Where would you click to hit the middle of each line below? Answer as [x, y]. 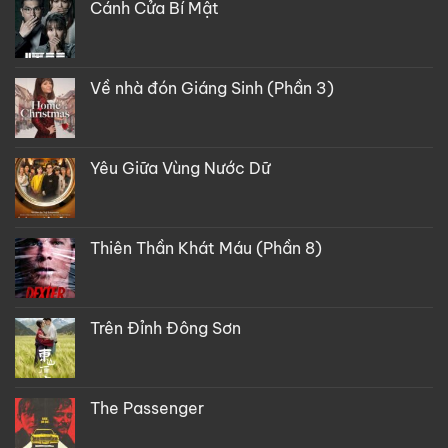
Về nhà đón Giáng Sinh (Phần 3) [212, 87]
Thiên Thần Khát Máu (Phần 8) [206, 247]
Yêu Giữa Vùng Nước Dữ [180, 167]
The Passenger [147, 407]
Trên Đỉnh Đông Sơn [165, 327]
